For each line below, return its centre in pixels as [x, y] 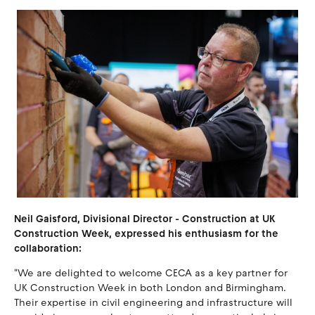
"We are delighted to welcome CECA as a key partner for [151, 273]
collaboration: [48, 248]
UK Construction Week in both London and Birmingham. [150, 288]
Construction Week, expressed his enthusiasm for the [146, 233]
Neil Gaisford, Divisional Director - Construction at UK [145, 219]
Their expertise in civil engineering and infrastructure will [153, 302]
